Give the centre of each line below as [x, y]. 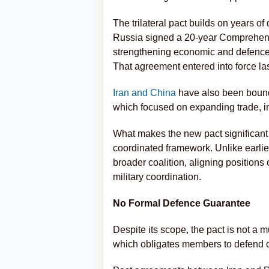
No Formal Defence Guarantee [182, 203]
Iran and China [146, 93]
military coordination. [157, 177]
